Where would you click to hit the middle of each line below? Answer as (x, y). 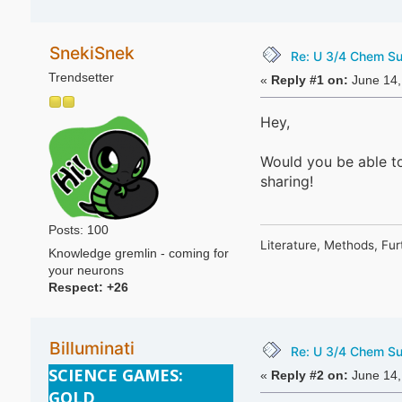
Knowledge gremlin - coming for (138, 253)
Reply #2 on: (309, 375)
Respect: (77, 287)
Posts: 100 (78, 230)
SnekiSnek (92, 52)
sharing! (286, 182)
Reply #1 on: (309, 80)
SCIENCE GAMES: (115, 376)
